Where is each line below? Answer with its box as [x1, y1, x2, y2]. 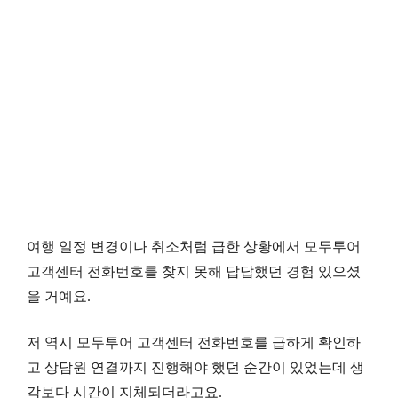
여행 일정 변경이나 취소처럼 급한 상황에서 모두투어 [27, 238, 361, 254]
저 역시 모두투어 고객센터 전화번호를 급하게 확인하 [27, 334, 361, 350]
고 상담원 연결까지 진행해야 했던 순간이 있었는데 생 [27, 359, 364, 375]
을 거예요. [27, 288, 91, 304]
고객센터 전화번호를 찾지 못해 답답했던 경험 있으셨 [27, 263, 361, 279]
